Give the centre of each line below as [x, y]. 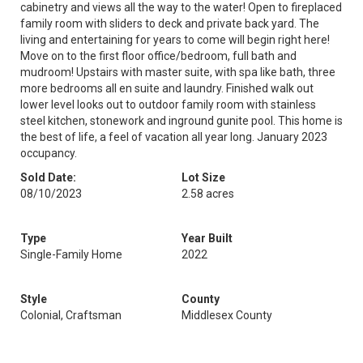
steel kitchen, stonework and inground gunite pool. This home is [181, 121]
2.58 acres [208, 194]
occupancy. [49, 153]
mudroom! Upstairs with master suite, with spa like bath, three [178, 72]
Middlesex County [227, 315]
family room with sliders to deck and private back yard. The [170, 23]
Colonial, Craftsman [71, 315]
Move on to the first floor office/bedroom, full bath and [158, 56]
